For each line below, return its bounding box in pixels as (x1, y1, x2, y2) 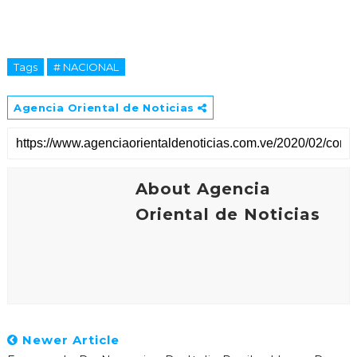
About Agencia (135, 179, 271, 199)
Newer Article (18, 332, 120, 348)
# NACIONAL (53, 61, 119, 74)
